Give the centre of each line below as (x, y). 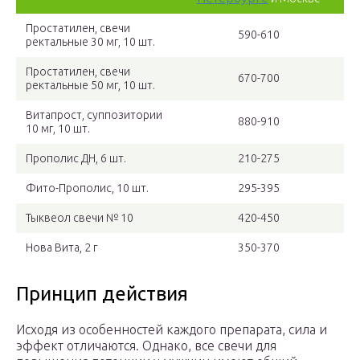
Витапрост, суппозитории (94, 115)
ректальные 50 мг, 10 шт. (90, 86)
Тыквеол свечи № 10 (80, 218)
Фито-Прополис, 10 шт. (87, 188)
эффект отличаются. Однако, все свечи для (146, 346)
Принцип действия (102, 294)
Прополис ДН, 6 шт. (76, 159)
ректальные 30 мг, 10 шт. (90, 42)
